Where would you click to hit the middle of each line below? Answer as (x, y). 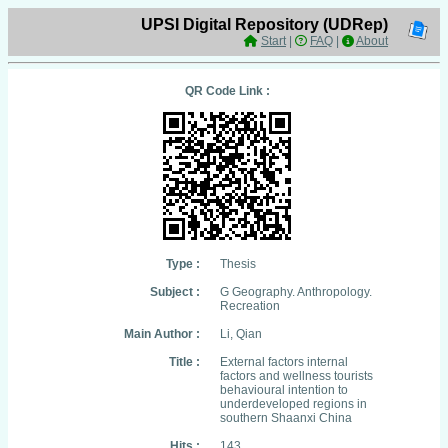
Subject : (175, 292)
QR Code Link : (227, 91)
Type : (183, 264)
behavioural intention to (284, 390)
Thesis (238, 264)
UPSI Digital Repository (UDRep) (264, 24)
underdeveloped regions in (293, 404)
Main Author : (162, 334)
